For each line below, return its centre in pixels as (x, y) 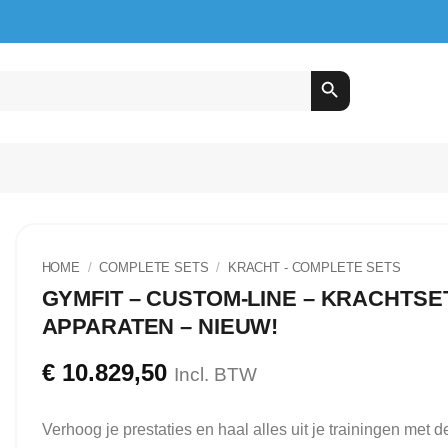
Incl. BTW (215, 375)
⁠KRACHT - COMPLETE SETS (314, 267)
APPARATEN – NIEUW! (160, 326)
